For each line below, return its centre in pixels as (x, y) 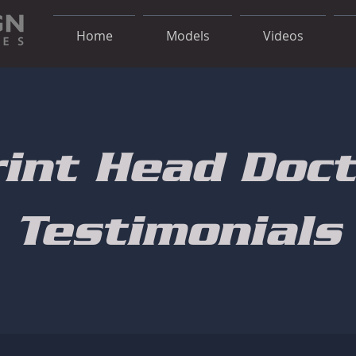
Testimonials (178, 226)
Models (188, 36)
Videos (283, 36)
